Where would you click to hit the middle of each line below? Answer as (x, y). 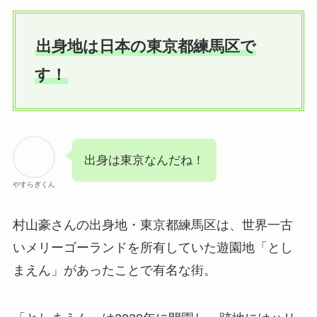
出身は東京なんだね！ (144, 161)
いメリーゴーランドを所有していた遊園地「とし (152, 248)
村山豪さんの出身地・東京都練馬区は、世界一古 (152, 225)
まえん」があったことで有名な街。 (114, 271)
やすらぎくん (34, 185)
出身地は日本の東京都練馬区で (146, 46)
